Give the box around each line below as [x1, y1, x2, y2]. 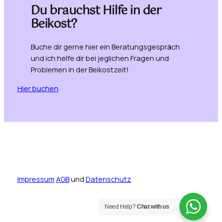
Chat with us [137, 203, 169, 210]
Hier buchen [17, 83, 58, 93]
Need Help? [105, 203, 137, 210]
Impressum [17, 174, 55, 184]
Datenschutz [85, 174, 131, 184]
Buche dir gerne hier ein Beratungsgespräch [30, 42, 180, 52]
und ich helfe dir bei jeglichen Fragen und [30, 54, 169, 63]
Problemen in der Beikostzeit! [30, 65, 129, 75]
